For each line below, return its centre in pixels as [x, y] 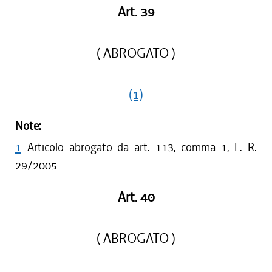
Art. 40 [136, 197]
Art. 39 [136, 12]
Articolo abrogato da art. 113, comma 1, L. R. [142, 147]
